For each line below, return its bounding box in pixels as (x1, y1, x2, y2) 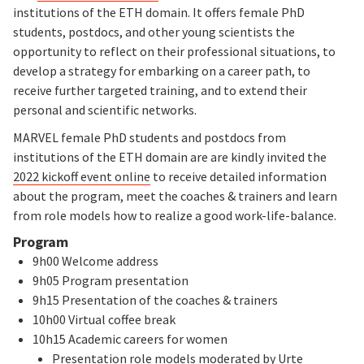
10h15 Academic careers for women (32, 330, 227, 347)
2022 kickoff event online (13, 167, 150, 184)
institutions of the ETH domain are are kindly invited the (13, 148, 327, 165)
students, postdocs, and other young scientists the (13, 23, 295, 40)
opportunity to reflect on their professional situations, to (13, 42, 336, 59)
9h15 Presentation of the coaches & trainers (32, 291, 278, 308)
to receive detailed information (150, 167, 327, 184)
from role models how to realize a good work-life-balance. (13, 206, 336, 223)
